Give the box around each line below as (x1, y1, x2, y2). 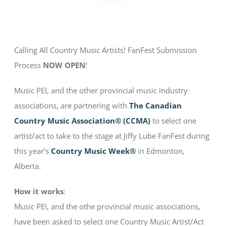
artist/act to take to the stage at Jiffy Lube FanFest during (14, 131, 210, 141)
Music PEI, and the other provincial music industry (14, 85, 188, 96)
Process (14, 60, 43, 71)
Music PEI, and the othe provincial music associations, (14, 201, 201, 212)
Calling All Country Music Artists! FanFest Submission (14, 45, 197, 55)
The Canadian (129, 100, 182, 111)
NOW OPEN (43, 60, 86, 71)
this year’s (14, 146, 51, 156)
